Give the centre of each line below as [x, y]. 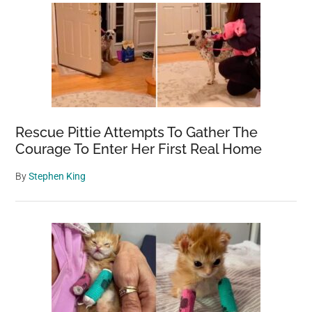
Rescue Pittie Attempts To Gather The [137, 132]
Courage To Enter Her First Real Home [139, 149]
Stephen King [57, 176]
